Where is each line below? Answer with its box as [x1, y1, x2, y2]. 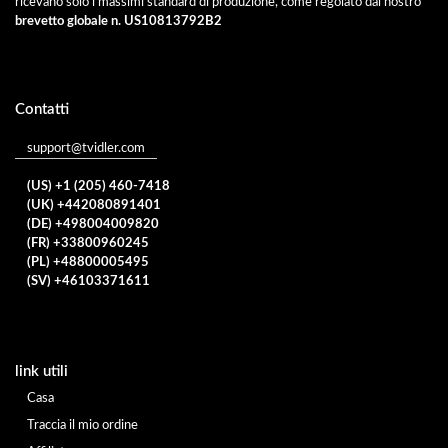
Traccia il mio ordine [27, 418, 138, 432]
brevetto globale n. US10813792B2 [15, 14, 222, 28]
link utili [15, 363, 68, 379]
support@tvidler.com [27, 141, 145, 155]
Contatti [15, 101, 69, 117]
